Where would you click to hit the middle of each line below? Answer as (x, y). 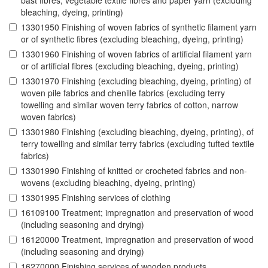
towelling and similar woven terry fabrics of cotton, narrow (130, 105)
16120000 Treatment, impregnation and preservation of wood (137, 240)
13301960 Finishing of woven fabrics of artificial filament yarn (136, 54)
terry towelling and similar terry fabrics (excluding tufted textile (138, 144)
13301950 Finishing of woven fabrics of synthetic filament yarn (139, 27)
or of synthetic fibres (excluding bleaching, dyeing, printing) (132, 39)
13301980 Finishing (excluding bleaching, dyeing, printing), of (137, 132)
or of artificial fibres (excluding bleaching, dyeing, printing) (130, 66)
